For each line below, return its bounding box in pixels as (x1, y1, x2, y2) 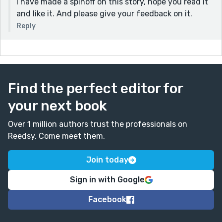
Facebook (88, 194, 126, 204)
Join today (86, 155, 128, 165)
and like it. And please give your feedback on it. (16, 8, 192, 18)
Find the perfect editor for (8, 80, 183, 97)
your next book (8, 97, 107, 114)
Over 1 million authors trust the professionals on (8, 119, 187, 129)
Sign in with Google (69, 174, 145, 184)
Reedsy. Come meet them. (8, 131, 105, 141)
